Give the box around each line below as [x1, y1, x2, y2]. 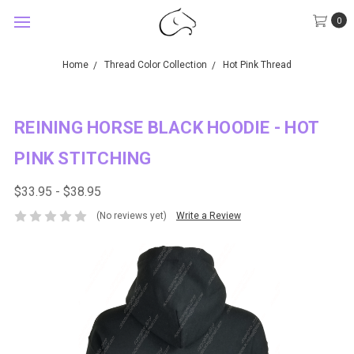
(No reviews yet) [96, 210, 167, 222]
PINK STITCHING [14, 149, 152, 168]
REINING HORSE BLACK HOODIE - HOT [14, 118, 318, 137]
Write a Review [175, 210, 241, 222]
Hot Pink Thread [223, 59, 292, 70]
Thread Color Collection [104, 59, 207, 70]
